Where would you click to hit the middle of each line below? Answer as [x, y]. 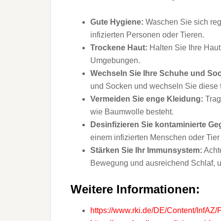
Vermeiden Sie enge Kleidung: [147, 99]
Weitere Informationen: [135, 189]
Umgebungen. [115, 60]
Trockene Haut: [119, 48]
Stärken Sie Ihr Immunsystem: [146, 150]
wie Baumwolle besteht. [132, 112]
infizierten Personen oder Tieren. [147, 35]
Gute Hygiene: [117, 22]
